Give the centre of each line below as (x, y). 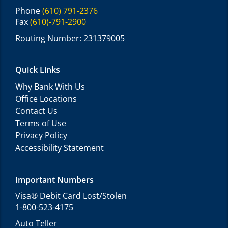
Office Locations (46, 99)
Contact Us (36, 111)
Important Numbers (54, 180)
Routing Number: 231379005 (70, 38)
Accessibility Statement (60, 148)
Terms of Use (41, 123)
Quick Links (38, 70)
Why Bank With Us (50, 87)
